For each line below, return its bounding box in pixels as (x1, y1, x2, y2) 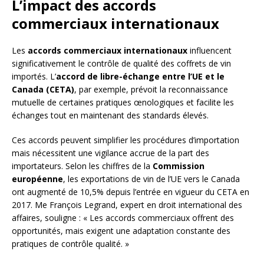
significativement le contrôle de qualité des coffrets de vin (12, 57, 231, 69)
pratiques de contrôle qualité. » (12, 237, 129, 249)
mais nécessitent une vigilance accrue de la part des (12, 147, 209, 159)
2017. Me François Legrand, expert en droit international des (12, 199, 242, 210)
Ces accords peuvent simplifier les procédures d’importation (12, 134, 239, 146)
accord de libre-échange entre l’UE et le (56, 70, 225, 82)
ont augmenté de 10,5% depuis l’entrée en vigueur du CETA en (12, 186, 249, 197)
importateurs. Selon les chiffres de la (12, 160, 153, 171)
